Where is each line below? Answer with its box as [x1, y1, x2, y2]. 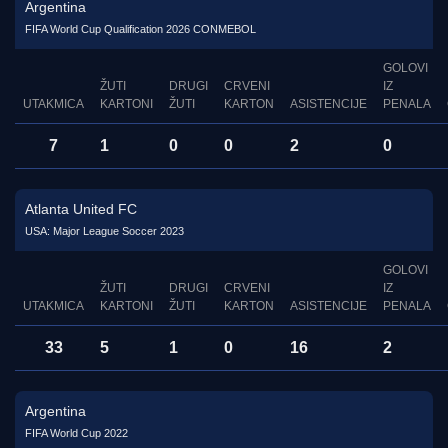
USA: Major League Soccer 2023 [25, 225, 184, 238]
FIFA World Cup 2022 [25, 427, 128, 440]
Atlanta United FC [25, 201, 137, 218]
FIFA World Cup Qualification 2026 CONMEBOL [25, 23, 256, 36]
